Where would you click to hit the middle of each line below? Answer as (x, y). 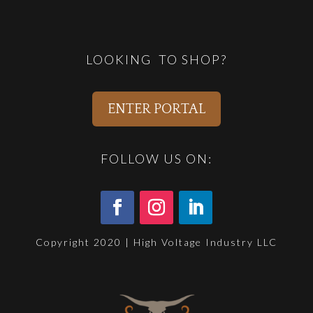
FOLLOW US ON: (156, 159)
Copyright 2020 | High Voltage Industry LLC (156, 242)
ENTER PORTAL (156, 109)
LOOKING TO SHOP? (156, 59)
